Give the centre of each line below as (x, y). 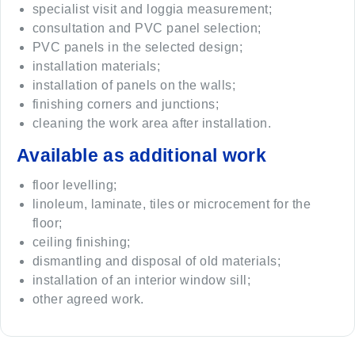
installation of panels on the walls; (134, 85)
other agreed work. (88, 299)
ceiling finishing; (82, 242)
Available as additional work (141, 155)
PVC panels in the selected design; (138, 47)
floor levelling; (75, 185)
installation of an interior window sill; (142, 280)
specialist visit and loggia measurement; (153, 9)
